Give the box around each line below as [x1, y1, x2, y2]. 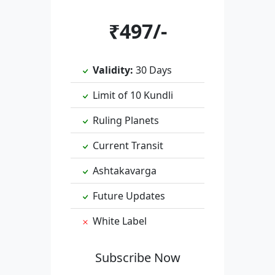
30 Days [133, 63, 172, 77]
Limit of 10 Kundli [90, 88, 173, 103]
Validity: [92, 63, 133, 77]
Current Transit [90, 139, 163, 153]
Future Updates [90, 189, 165, 203]
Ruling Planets [90, 114, 159, 128]
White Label [90, 214, 147, 228]
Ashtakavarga [90, 164, 157, 178]
